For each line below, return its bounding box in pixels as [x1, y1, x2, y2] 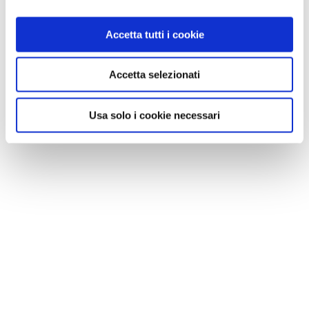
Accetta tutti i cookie [105, 28, 204, 40]
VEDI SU [148, 42, 186, 52]
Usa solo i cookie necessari [89, 109, 220, 121]
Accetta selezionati [109, 68, 200, 81]
